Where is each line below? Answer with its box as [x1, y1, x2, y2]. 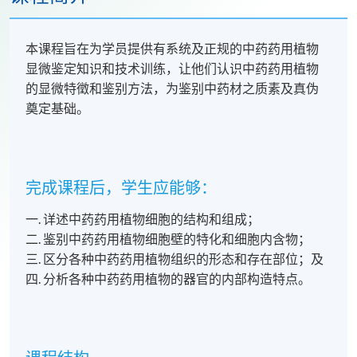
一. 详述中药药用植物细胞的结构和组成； [25, 212, 261, 227]
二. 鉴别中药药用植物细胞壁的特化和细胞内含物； [25, 232, 312, 247]
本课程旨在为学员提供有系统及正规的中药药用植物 [25, 41, 320, 57]
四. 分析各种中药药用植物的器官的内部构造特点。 [25, 272, 312, 287]
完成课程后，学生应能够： [25, 179, 218, 198]
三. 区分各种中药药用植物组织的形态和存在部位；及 [25, 252, 324, 267]
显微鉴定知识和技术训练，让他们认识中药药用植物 [25, 61, 320, 76]
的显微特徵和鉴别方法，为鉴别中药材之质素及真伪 [25, 81, 320, 96]
